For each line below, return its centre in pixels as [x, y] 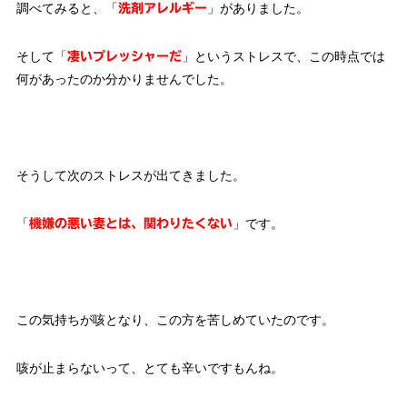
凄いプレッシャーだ [124, 57]
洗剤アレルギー [162, 9]
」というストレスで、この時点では [283, 57]
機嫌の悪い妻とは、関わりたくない [130, 224]
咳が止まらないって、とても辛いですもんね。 [149, 368]
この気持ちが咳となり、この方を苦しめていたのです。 [175, 320]
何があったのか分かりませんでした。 [124, 79]
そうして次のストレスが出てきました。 [130, 176]
